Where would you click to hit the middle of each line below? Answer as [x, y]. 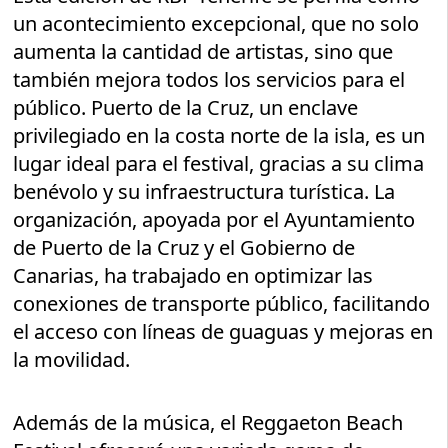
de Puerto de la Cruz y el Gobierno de [184, 248]
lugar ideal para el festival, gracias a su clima [219, 164]
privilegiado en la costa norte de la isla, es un [219, 136]
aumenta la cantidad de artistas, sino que [203, 52]
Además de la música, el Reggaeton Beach [208, 423]
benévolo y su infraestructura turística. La [204, 192]
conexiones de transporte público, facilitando [222, 304]
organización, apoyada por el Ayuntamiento [214, 220]
